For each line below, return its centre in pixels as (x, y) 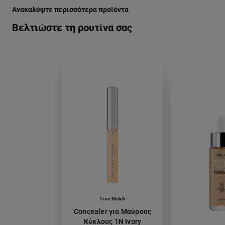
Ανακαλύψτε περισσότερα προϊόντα (70, 10)
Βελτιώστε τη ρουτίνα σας (72, 28)
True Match (113, 199)
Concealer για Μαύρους (113, 212)
